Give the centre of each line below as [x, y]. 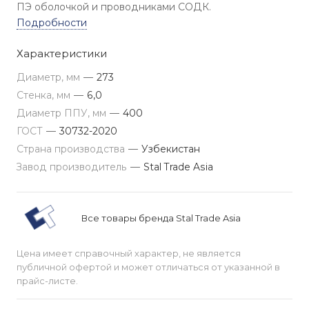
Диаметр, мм [50, 77]
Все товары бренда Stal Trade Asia [161, 218]
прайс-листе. [47, 281]
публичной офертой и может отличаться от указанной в [148, 267]
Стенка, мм [45, 95]
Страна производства [72, 149]
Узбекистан [171, 149]
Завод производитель [73, 167]
